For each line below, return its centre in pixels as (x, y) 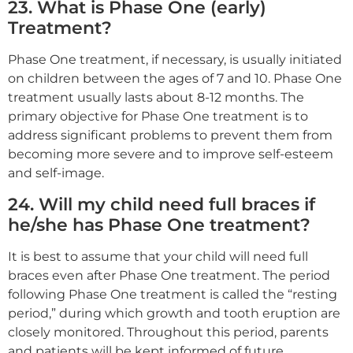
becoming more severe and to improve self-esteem (171, 154)
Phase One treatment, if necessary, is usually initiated (175, 59)
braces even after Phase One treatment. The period (169, 276)
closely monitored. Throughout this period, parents (168, 333)
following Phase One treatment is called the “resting (173, 295)
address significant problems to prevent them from (170, 135)
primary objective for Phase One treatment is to (158, 116)
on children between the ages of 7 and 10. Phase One (175, 78)
